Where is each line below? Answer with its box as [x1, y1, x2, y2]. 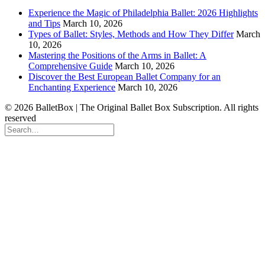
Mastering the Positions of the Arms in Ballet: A [28, 50, 206, 60]
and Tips [28, 18, 60, 28]
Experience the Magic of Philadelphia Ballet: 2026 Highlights [28, 7, 258, 18]
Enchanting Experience [28, 82, 115, 92]
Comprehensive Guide [28, 60, 112, 71]
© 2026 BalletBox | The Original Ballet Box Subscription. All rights [5, 102, 258, 112]
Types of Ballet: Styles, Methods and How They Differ [28, 28, 234, 39]
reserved [5, 112, 36, 123]
